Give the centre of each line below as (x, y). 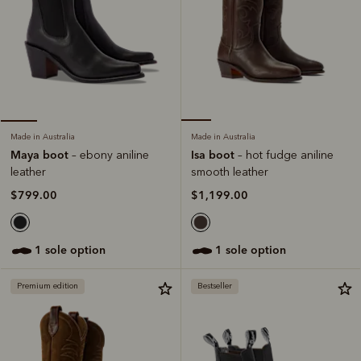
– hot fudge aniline (286, 155)
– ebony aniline (110, 155)
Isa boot (214, 154)
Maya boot (41, 154)
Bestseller (215, 286)
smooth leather (230, 172)
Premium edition (48, 286)
